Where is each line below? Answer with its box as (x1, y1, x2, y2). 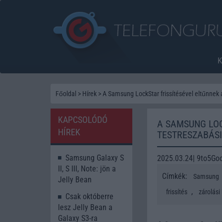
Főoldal (55, 89, 76, 98)
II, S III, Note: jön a (58, 164, 116, 173)
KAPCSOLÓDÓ (58, 114, 108, 125)
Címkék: (162, 171, 189, 181)
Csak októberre (65, 192, 113, 202)
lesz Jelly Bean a (58, 203, 112, 213)
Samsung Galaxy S (65, 153, 124, 163)
